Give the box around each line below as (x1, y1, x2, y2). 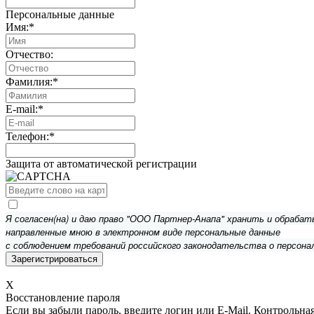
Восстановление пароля (6, 292, 120, 303)
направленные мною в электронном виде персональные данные (6, 225, 280, 238)
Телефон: (6, 130, 49, 142)
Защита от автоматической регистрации (6, 158, 197, 170)
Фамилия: (6, 76, 53, 88)
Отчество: (6, 48, 53, 60)
